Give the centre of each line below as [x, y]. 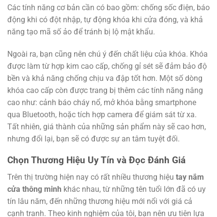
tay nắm [190, 177]
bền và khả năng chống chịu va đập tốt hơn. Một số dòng [105, 78]
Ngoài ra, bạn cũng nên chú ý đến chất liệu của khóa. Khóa [108, 54]
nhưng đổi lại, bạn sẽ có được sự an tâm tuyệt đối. [93, 139]
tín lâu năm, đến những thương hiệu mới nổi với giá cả [100, 201]
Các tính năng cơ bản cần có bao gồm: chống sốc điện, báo [108, 7]
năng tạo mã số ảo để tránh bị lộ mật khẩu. [81, 31]
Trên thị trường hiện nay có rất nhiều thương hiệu [92, 177]
